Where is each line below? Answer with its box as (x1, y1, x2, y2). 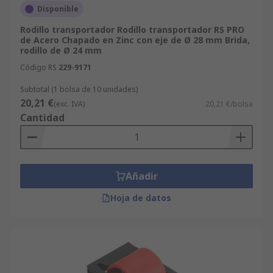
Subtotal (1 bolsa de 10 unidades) (20, 84, 138, 94)
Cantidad (20, 111, 65, 124)
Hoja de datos (110, 192, 171, 204)
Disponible (37, 4, 79, 14)
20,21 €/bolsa (205, 99, 253, 109)
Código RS (20, 62, 57, 73)
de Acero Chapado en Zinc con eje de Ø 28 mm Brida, (20, 34, 250, 46)
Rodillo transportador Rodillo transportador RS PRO (20, 24, 244, 35)
